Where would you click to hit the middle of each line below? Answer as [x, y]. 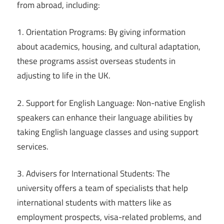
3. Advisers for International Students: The [93, 174]
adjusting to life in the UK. [64, 76]
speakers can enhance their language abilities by [105, 117]
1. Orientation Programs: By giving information [101, 32]
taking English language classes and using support [108, 132]
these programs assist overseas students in [96, 61]
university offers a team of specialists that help [102, 188]
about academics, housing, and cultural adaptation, [109, 47]
